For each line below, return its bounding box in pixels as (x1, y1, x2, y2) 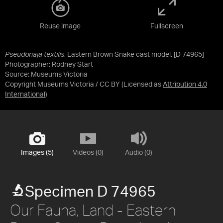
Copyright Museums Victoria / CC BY (5, 81, 120, 88)
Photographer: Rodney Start (5, 61, 93, 68)
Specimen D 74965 (25, 184, 156, 200)
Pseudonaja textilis (5, 51, 64, 58)
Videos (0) (72, 149, 104, 156)
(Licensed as (121, 81, 163, 88)
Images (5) (20, 149, 54, 156)
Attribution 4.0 (163, 81, 207, 88)
